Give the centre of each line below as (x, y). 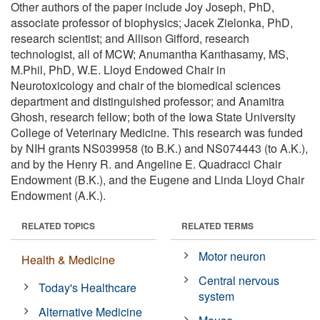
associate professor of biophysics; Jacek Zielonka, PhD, (152, 22)
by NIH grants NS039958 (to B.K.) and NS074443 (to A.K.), (159, 148)
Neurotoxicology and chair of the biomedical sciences (146, 85)
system (217, 296)
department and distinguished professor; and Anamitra (147, 101)
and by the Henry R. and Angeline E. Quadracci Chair (146, 164)
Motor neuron (232, 256)
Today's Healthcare (88, 287)
